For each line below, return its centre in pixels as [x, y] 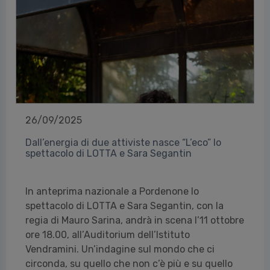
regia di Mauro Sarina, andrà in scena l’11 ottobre [135, 220]
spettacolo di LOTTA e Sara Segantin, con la [124, 206]
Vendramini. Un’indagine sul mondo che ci [120, 249]
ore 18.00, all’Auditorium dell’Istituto [108, 235]
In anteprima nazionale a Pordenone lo [112, 191]
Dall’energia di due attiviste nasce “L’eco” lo [123, 143]
